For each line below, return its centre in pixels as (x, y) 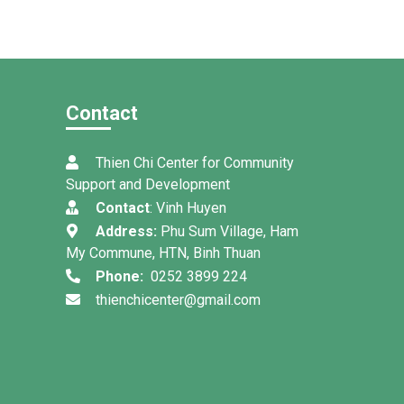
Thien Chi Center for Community (193, 162)
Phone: (119, 276)
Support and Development (148, 184)
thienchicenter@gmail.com (176, 299)
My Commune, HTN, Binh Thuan (163, 252)
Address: (126, 231)
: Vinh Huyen (188, 207)
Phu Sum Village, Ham (228, 231)
